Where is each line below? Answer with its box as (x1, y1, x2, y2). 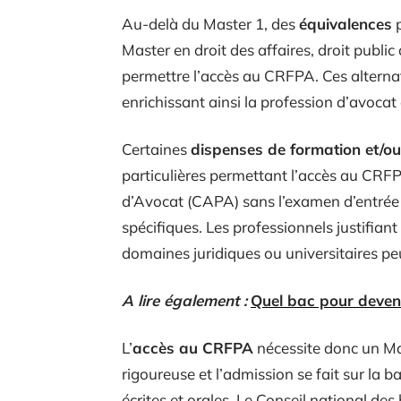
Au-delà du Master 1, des (122, 13, 299, 33)
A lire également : (122, 290, 247, 310)
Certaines (122, 139, 191, 158)
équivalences (299, 13, 392, 33)
